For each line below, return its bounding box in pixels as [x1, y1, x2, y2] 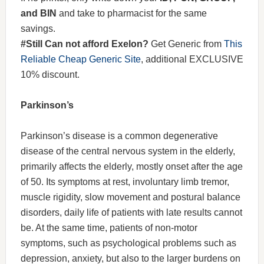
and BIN [20, 8, 59, 19]
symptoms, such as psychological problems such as [20, 238, 236, 249]
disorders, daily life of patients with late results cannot [20, 207, 242, 218]
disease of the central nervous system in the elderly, [20, 146, 235, 157]
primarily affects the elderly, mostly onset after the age [20, 161, 243, 172]
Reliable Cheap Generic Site [20, 54, 141, 65]
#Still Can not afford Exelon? [20, 39, 148, 49]
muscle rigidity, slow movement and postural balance [20, 192, 240, 203]
